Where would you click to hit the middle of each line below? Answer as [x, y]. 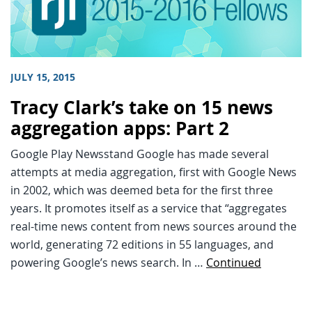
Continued [234, 263]
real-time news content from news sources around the [154, 227]
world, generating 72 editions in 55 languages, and [142, 245]
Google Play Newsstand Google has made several [140, 154]
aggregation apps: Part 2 [120, 129]
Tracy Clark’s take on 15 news [142, 108]
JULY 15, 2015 [43, 78]
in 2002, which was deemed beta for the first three [142, 190]
